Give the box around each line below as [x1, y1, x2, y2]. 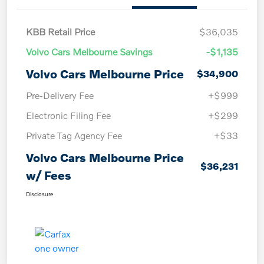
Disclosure [26, 190, 53, 198]
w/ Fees [26, 168, 71, 183]
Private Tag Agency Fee [26, 130, 122, 141]
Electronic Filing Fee [26, 110, 111, 121]
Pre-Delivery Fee [26, 90, 94, 101]
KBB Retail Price [26, 26, 95, 38]
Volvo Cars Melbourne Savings [26, 46, 153, 58]
